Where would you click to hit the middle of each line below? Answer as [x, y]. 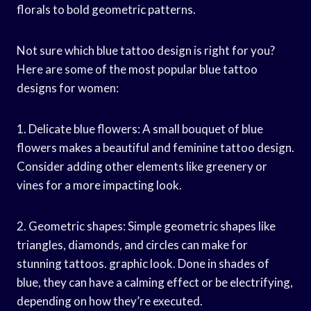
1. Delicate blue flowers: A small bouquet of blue [140, 128]
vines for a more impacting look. [99, 185]
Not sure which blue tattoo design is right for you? [146, 50]
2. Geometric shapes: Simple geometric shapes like [146, 226]
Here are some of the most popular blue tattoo [137, 69]
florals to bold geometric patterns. [106, 9]
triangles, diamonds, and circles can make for [132, 244]
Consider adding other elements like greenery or [142, 166]
